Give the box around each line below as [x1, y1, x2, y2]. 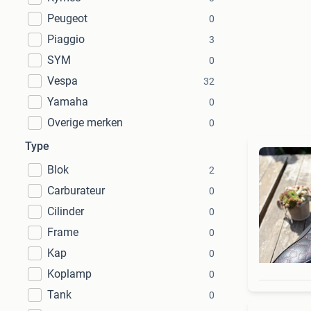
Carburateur [47, 184, 105, 197]
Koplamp [47, 267, 92, 280]
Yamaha [47, 95, 88, 108]
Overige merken [47, 116, 123, 129]
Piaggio [47, 33, 85, 46]
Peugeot [47, 12, 87, 25]
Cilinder [47, 205, 84, 218]
